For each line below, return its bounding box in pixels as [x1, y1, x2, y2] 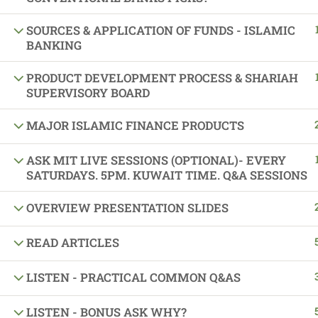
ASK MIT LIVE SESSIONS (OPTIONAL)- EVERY [26, 153, 286, 168]
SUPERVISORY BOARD [26, 85, 150, 100]
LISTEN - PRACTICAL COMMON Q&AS [26, 270, 241, 285]
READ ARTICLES [26, 235, 119, 250]
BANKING [26, 38, 82, 53]
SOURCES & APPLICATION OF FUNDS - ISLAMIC [26, 23, 295, 38]
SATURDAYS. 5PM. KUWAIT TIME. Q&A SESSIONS [26, 168, 307, 182]
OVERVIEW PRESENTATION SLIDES [26, 200, 229, 215]
